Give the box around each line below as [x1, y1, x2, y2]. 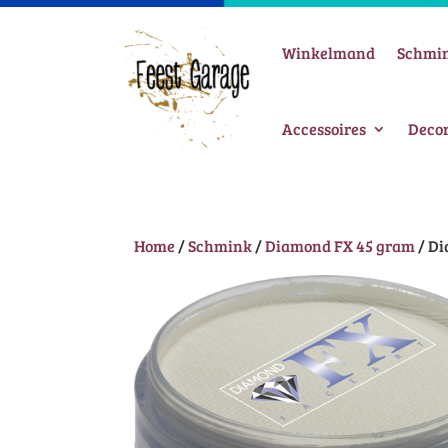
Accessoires [282, 118, 366, 139]
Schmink [188, 235, 253, 256]
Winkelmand [282, 42, 375, 63]
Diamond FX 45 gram [265, 235, 416, 256]
